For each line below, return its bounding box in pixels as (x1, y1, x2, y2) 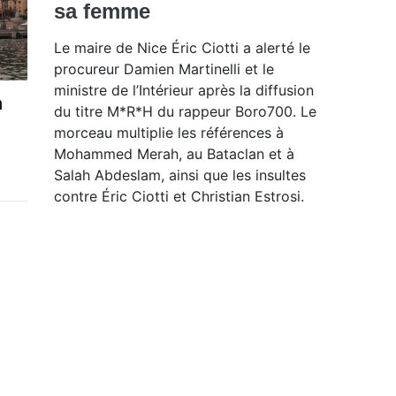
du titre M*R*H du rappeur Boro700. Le (54, 103, 316, 121)
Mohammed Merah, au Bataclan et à (54, 145, 294, 164)
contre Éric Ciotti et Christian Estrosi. (54, 187, 304, 206)
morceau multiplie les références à (54, 124, 284, 142)
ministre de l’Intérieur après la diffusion (54, 81, 314, 100)
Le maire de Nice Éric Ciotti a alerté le (54, 39, 310, 57)
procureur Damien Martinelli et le (54, 60, 274, 79)
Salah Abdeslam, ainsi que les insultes (54, 166, 306, 185)
